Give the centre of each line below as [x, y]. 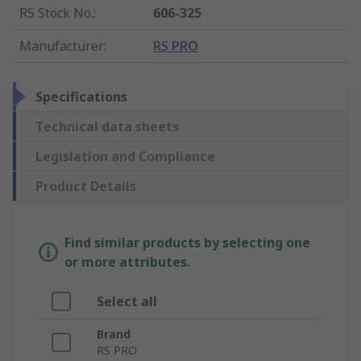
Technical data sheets [107, 126]
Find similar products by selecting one [187, 242]
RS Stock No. [56, 12]
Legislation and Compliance [125, 156]
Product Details [86, 186]
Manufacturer [62, 46]
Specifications [81, 96]
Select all [127, 301]
